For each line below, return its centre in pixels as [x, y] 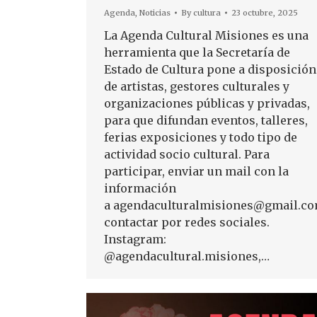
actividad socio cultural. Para [187, 155]
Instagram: [135, 240]
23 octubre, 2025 [265, 13]
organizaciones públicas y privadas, [207, 104]
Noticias [155, 13]
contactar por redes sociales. [187, 223]
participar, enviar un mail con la [196, 172]
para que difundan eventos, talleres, [206, 121]
